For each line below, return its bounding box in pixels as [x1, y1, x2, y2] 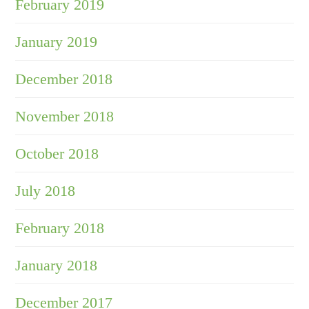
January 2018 [15, 257, 98, 275]
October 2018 [15, 145, 99, 163]
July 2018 [15, 182, 76, 200]
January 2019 [15, 33, 98, 51]
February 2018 [15, 219, 105, 237]
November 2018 [15, 108, 114, 126]
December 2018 [15, 70, 113, 88]
